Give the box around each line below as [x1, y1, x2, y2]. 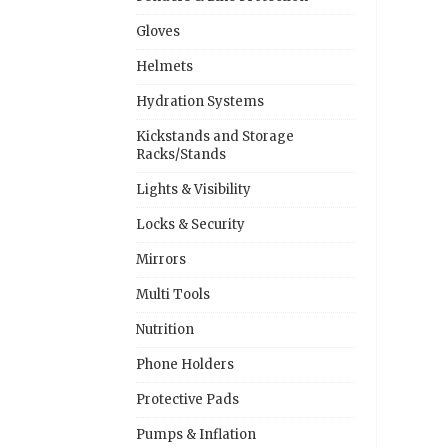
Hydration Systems [136, 92, 264, 110]
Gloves [136, 22, 180, 40]
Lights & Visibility [136, 180, 251, 198]
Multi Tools [136, 285, 210, 303]
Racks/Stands [136, 145, 226, 163]
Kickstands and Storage [136, 127, 294, 145]
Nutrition [136, 320, 194, 338]
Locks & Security [136, 215, 245, 233]
